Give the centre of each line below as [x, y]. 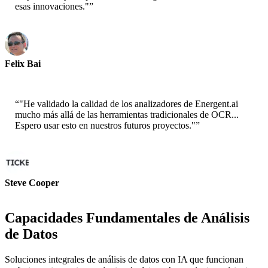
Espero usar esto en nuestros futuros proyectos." [105, 126]
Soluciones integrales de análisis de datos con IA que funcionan [124, 260]
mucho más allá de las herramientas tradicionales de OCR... [127, 115]
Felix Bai [23, 64]
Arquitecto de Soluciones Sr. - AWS [66, 74]
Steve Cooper [32, 183]
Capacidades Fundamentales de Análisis [127, 218]
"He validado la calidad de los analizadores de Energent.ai [129, 104]
